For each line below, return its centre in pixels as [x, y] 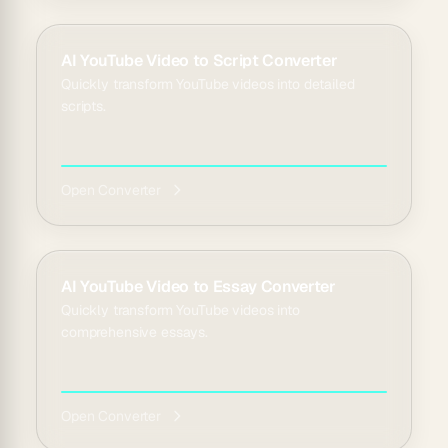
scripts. [83, 106]
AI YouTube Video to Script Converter [199, 60]
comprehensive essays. [135, 332]
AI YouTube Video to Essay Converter [198, 286]
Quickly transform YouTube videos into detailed [208, 84]
